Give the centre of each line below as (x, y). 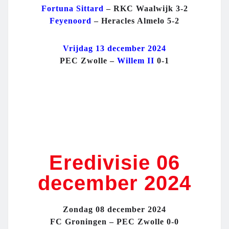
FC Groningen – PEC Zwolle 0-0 (114, 222)
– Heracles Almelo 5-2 (135, 21)
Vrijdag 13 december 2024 (114, 49)
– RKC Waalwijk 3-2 (146, 9)
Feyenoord (71, 21)
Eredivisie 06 (114, 163)
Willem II (136, 61)
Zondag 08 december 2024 (114, 210)
